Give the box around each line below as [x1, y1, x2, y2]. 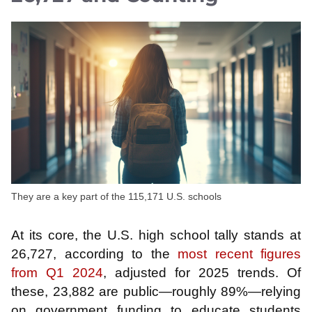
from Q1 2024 [11, 265, 103, 281]
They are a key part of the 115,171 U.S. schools [11, 190, 221, 202]
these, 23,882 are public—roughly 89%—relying [11, 284, 301, 299]
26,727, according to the [11, 247, 178, 262]
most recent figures [178, 247, 301, 262]
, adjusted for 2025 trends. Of [103, 265, 301, 281]
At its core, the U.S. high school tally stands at [11, 228, 301, 243]
